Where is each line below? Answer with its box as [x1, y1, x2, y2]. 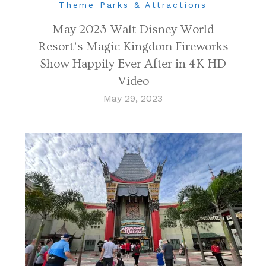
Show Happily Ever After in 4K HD [40, 56, 226, 71]
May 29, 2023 [103, 92, 163, 104]
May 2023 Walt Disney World [52, 22, 214, 36]
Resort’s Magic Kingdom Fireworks [37, 39, 229, 53]
